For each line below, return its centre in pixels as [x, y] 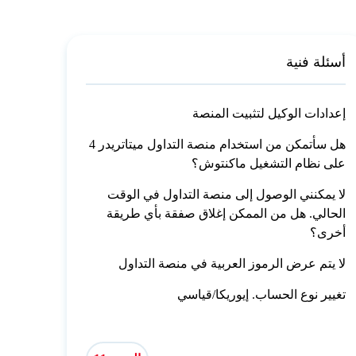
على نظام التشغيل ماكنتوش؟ [269, 163]
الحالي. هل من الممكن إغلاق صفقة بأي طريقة [226, 213]
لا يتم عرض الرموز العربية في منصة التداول [232, 263]
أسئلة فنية [316, 62]
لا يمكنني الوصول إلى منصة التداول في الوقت [227, 194]
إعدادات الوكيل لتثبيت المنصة [269, 113]
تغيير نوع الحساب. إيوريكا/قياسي [262, 294]
